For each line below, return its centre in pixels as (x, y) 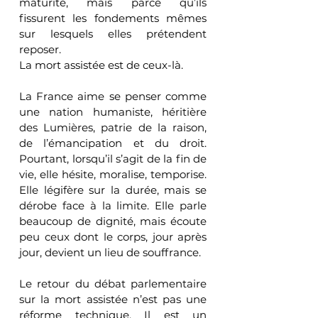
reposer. (40, 49)
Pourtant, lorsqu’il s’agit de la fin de (113, 158)
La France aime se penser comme (113, 96)
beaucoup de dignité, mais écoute (113, 221)
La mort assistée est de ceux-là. (101, 65)
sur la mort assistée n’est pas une (113, 299)
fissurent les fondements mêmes (113, 18)
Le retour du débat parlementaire (113, 283)
